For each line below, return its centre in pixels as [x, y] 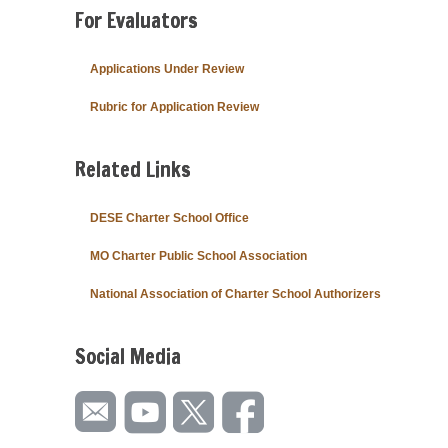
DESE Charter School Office [169, 217]
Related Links [133, 169]
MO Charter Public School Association [198, 255]
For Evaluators [136, 20]
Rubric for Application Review [174, 106]
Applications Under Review [167, 68]
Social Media [128, 356]
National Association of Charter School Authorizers [235, 293]
